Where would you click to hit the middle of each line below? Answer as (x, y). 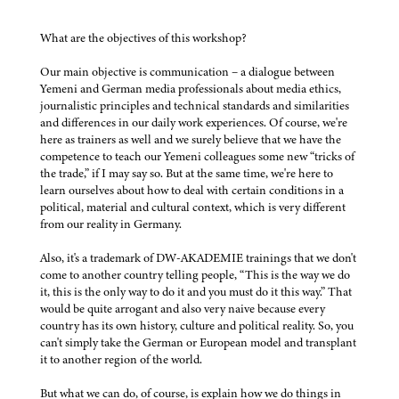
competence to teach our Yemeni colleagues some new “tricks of (197, 157)
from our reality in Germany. (111, 224)
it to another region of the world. (121, 360)
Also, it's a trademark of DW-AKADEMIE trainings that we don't (198, 258)
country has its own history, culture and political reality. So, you (197, 326)
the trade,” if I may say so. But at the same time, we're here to (187, 174)
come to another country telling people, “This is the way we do (195, 275)
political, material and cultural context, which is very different (193, 208)
